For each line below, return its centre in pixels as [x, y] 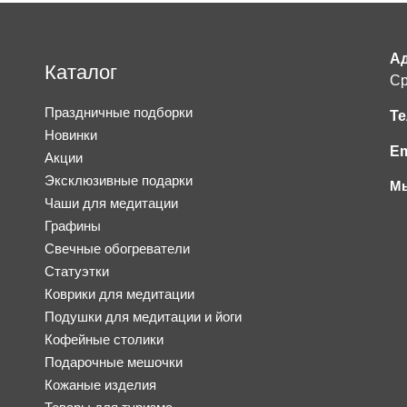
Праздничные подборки [119, 113]
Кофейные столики [104, 340]
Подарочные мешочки [114, 362]
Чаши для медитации [111, 203]
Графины [73, 226]
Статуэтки [77, 272]
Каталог [81, 73]
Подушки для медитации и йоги [143, 317]
